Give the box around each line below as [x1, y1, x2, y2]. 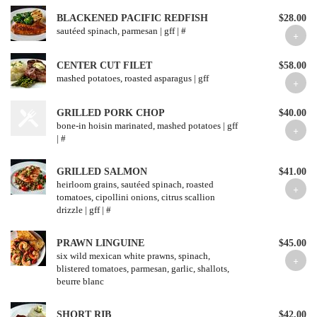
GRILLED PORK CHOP [57, 108, 165, 118]
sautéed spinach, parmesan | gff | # [57, 25, 186, 36]
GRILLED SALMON [57, 166, 147, 177]
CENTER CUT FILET [57, 60, 152, 71]
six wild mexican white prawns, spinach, [57, 250, 210, 261]
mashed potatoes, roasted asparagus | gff [57, 73, 209, 83]
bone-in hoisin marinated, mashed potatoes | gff [57, 120, 238, 131]
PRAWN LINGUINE [57, 238, 144, 248]
